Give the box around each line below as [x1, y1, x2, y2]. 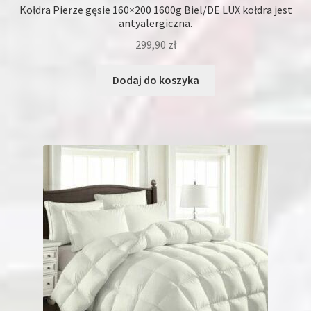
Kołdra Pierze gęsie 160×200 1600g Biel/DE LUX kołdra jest [19, 3, 292, 17]
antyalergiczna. [119, 16, 192, 31]
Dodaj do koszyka [112, 72, 199, 87]
